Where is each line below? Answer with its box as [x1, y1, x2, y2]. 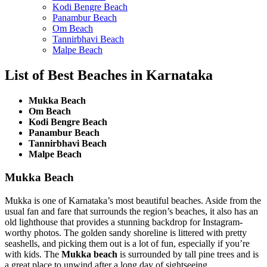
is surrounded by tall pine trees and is [117, 249, 259, 259]
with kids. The [5, 249, 61, 259]
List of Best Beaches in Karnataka [5, 67, 213, 83]
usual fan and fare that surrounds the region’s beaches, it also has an [5, 206, 258, 216]
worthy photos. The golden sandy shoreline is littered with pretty [5, 227, 247, 238]
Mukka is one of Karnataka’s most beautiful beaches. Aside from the [5, 195, 261, 206]
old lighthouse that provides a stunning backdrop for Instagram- [5, 216, 243, 227]
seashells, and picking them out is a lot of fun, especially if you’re [5, 238, 250, 249]
